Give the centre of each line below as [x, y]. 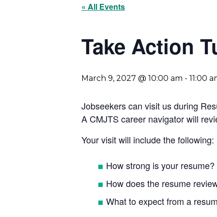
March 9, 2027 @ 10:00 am [132, 78]
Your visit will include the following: [148, 139]
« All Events [103, 7]
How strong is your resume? [160, 165]
